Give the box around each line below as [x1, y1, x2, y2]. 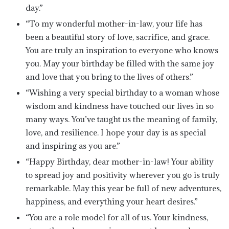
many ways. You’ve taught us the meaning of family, [26, 114, 217, 124]
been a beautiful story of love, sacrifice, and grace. [26, 32, 210, 42]
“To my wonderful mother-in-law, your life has [26, 18, 202, 29]
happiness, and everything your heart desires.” [26, 196, 198, 207]
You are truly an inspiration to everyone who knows [26, 45, 218, 55]
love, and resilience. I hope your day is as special [26, 127, 206, 138]
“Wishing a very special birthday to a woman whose [26, 87, 219, 98]
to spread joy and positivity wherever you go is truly [26, 170, 220, 180]
